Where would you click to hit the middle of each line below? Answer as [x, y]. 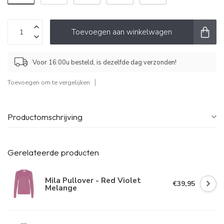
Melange [61, 187]
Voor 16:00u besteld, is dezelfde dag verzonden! [104, 62]
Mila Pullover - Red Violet [93, 180]
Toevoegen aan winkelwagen [122, 32]
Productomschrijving [45, 117]
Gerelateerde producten [53, 152]
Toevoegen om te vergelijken [49, 82]
